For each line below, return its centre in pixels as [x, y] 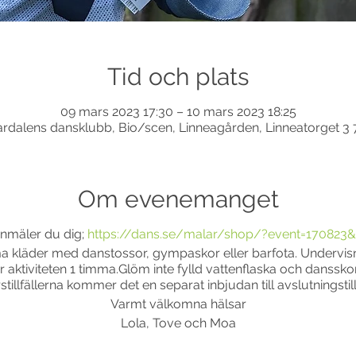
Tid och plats [178, 77]
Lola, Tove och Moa [178, 323]
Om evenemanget [178, 199]
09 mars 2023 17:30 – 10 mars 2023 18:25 [178, 112]
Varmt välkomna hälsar [178, 304]
